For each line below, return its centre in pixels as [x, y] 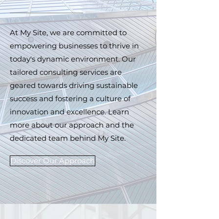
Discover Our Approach [53, 161]
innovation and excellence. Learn [69, 112]
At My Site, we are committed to [68, 33]
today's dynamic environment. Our [73, 59]
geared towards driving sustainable [74, 85]
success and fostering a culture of [70, 99]
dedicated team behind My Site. [68, 138]
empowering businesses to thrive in [74, 46]
